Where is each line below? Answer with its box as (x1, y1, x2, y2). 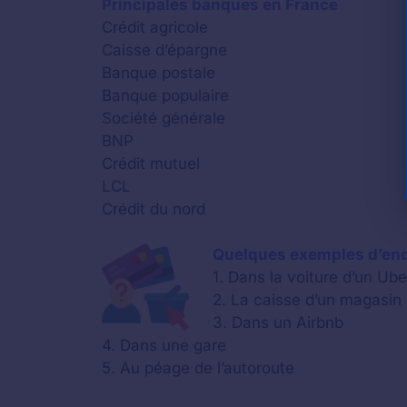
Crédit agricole (102, 18, 208, 36)
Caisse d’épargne (102, 41, 227, 59)
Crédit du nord (102, 200, 205, 218)
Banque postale (102, 64, 215, 82)
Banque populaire (102, 86, 229, 104)
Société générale (102, 109, 225, 127)
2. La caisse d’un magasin (212, 291, 402, 309)
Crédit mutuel (102, 154, 200, 173)
